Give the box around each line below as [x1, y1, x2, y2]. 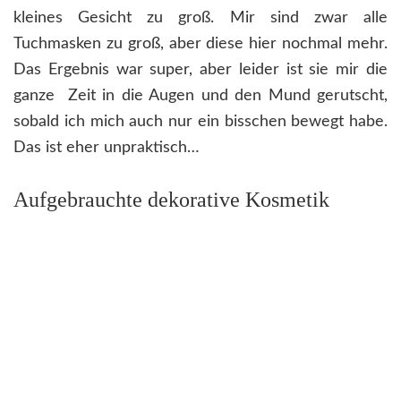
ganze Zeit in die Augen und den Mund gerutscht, [13, 88, 388, 105]
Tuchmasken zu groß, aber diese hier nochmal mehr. [13, 36, 388, 53]
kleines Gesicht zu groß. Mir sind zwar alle [13, 10, 388, 27]
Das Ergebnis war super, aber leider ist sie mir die [13, 62, 388, 79]
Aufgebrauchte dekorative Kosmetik [13, 188, 329, 212]
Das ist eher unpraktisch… [13, 140, 200, 157]
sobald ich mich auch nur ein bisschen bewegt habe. [13, 114, 388, 131]
